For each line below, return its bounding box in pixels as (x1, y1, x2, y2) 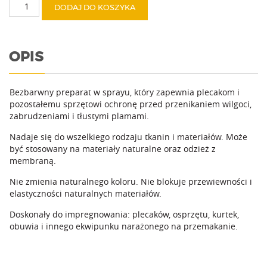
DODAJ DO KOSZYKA (54, 4, 135, 12)
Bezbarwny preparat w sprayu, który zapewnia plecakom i (10, 86, 240, 98)
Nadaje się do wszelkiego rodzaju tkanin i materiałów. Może (10, 131, 247, 142)
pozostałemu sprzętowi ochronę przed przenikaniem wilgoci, (10, 98, 252, 110)
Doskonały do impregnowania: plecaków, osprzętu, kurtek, (10, 209, 239, 220)
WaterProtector (8, 8, 69, 19)
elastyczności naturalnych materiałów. (10, 188, 162, 199)
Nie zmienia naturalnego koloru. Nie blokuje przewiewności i (10, 176, 252, 187)
